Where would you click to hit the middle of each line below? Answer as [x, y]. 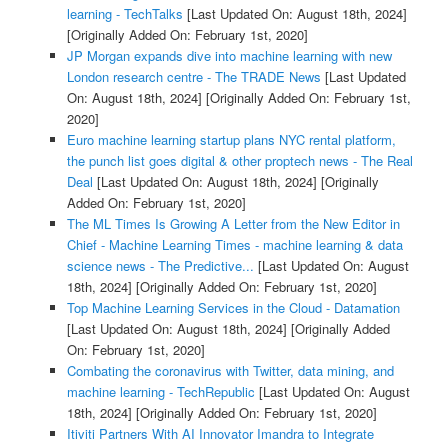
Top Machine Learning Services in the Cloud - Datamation [233, 308]
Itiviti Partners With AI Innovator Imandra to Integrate [220, 434]
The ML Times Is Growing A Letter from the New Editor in [233, 224]
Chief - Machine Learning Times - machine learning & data [234, 245]
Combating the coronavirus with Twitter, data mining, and [230, 371]
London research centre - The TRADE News [193, 77]
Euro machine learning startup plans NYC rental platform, [231, 140]
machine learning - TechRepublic [160, 392]
